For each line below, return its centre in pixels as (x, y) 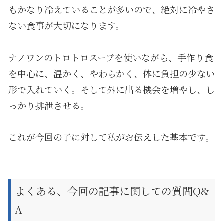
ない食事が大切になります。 (66, 25)
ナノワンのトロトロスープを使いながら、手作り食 (111, 57)
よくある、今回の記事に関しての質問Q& (112, 190)
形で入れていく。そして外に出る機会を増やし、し (111, 89)
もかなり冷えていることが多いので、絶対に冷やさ (111, 9)
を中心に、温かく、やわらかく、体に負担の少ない (111, 73)
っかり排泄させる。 (49, 105)
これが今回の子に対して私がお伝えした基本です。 (111, 137)
